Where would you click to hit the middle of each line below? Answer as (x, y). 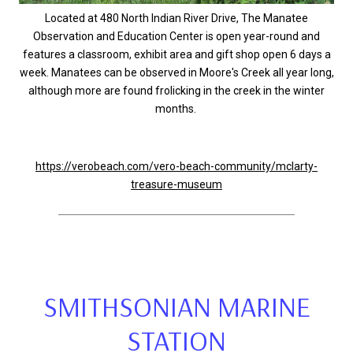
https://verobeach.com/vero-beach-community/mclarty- (176, 166)
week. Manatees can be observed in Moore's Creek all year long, (176, 72)
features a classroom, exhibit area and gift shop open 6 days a (176, 54)
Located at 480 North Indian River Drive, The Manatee (176, 18)
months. (176, 109)
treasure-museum (176, 184)
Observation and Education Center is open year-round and (176, 36)
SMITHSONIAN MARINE (176, 307)
